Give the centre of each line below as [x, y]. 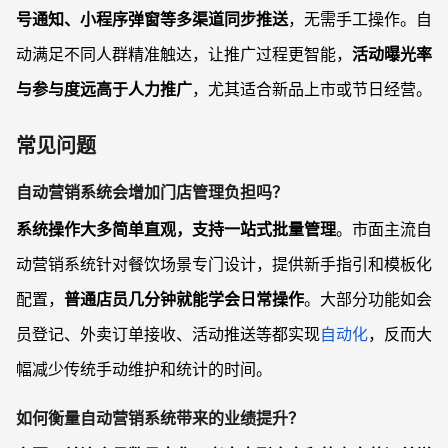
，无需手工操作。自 [360, 19]
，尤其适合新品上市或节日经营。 [312, 89]
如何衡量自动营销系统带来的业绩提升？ [160, 418]
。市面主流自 [384, 229]
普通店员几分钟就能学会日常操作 [184, 299]
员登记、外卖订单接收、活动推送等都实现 [168, 334]
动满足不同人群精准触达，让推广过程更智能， [184, 54]
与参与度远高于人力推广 [104, 89]
